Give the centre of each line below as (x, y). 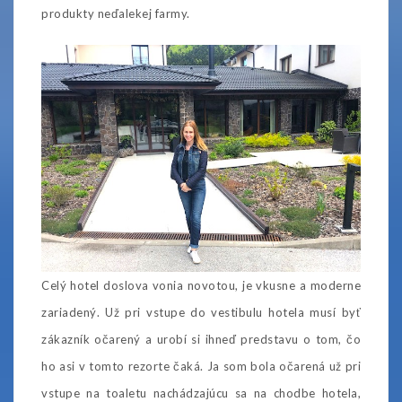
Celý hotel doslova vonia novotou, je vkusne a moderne (201, 286)
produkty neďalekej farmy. (116, 13)
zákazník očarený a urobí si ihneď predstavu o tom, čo (201, 340)
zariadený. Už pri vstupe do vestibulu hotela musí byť (201, 313)
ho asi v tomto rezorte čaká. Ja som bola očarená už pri (201, 367)
